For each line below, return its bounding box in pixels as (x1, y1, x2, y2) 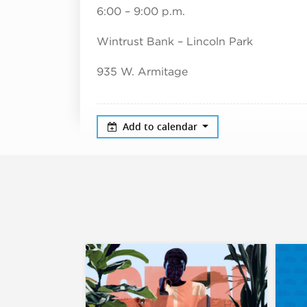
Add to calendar (122, 119, 200, 133)
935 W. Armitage (97, 64, 188, 78)
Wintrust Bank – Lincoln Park (97, 34, 253, 48)
